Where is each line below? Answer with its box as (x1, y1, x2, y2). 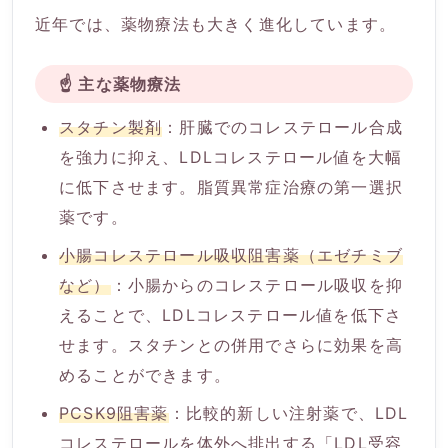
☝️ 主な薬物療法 (59, 73, 182, 94)
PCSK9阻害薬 (59, 403, 169, 424)
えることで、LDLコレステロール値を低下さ (59, 305, 403, 326)
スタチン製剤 (59, 117, 163, 138)
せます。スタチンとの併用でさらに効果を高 (59, 335, 404, 356)
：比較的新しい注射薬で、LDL (168, 403, 409, 424)
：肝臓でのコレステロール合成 (162, 117, 404, 138)
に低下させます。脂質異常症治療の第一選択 (59, 177, 403, 198)
